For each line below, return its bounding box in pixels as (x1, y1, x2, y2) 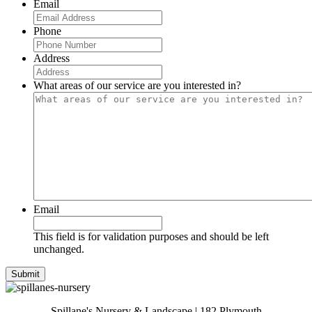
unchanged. (33, 242, 84, 255)
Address (33, 52, 70, 64)
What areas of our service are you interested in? (33, 79, 241, 91)
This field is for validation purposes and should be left (33, 230, 269, 242)
